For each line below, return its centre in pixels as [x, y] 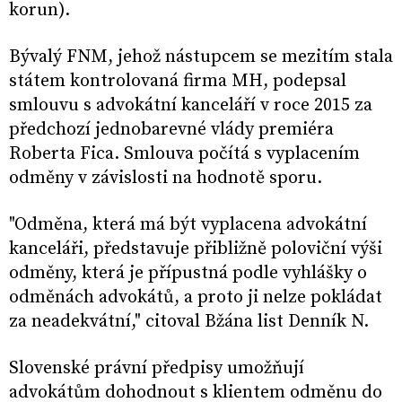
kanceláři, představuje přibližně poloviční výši [196, 249]
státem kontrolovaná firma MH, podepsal [178, 82]
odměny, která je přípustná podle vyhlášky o [188, 274]
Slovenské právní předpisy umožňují [157, 369]
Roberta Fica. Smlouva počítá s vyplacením [184, 154]
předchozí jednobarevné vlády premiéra [171, 130]
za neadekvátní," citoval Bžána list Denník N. [189, 322]
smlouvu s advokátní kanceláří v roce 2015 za [191, 106]
